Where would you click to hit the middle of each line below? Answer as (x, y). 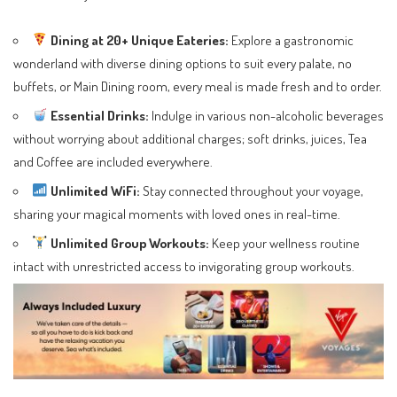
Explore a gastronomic (291, 39)
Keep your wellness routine (284, 242)
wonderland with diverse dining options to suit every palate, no (183, 62)
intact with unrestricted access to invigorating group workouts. (184, 265)
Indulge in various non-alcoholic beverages (266, 115)
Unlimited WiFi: (95, 190)
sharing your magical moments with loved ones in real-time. (177, 213)
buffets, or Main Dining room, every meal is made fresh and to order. (198, 86)
